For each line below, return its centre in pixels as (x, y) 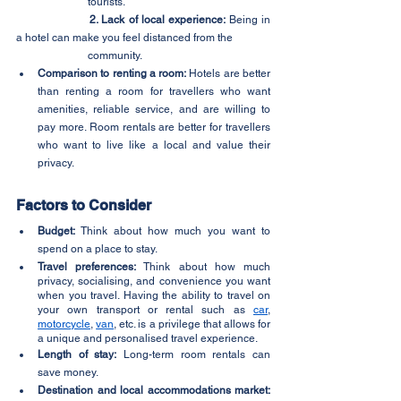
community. (115, 55)
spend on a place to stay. (98, 248)
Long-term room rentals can (194, 354)
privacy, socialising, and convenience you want (154, 281)
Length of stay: (77, 354)
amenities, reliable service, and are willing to (154, 109)
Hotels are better (229, 73)
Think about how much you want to (173, 230)
